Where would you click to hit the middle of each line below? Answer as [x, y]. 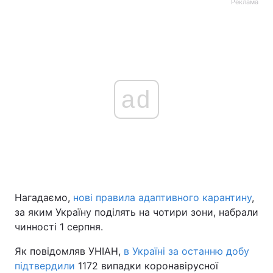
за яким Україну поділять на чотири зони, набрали [136, 212]
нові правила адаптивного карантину [162, 197]
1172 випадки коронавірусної [147, 266]
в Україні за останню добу [186, 251]
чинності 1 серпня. [59, 227]
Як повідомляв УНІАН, [69, 251]
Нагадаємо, [44, 197]
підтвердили [45, 266]
